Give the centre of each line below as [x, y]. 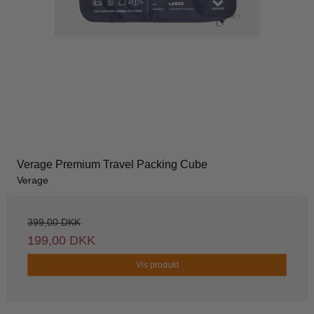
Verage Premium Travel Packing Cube [112, 165]
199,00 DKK [61, 241]
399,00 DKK [54, 223]
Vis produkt [157, 265]
